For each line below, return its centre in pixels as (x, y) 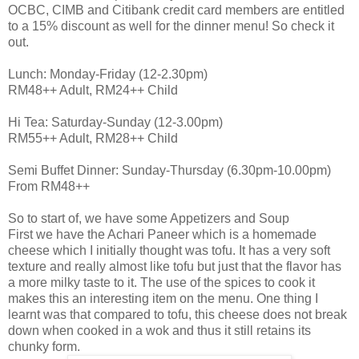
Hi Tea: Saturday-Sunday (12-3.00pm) (115, 122)
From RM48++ (49, 186)
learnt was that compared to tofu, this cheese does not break (177, 314)
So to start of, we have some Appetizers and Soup (149, 218)
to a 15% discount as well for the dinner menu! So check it (171, 26)
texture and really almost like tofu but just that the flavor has (175, 266)
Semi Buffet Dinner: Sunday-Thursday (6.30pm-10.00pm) (169, 170)
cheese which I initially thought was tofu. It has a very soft (169, 250)
